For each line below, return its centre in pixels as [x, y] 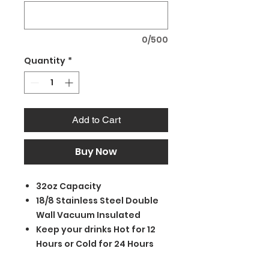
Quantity [45, 61]
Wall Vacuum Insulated [88, 215]
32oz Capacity [69, 186]
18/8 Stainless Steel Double [97, 201]
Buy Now [96, 152]
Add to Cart [96, 120]
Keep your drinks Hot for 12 [96, 230]
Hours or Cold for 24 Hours [95, 244]
